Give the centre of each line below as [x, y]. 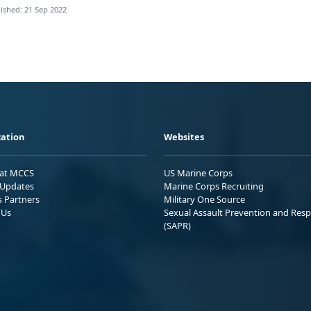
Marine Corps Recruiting [214, 186]
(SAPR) [177, 226]
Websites [184, 137]
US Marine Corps [198, 173]
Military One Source [204, 200]
